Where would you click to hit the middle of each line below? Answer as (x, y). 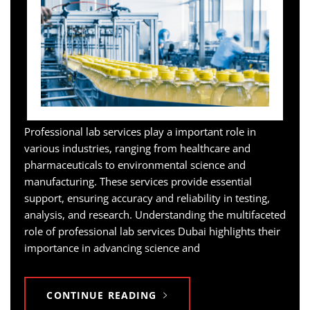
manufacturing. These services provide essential (138, 182)
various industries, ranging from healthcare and (137, 148)
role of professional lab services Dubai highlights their (152, 231)
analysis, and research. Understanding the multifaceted (155, 215)
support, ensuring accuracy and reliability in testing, (147, 198)
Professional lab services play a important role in (140, 132)
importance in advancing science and (112, 248)
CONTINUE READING (102, 295)
